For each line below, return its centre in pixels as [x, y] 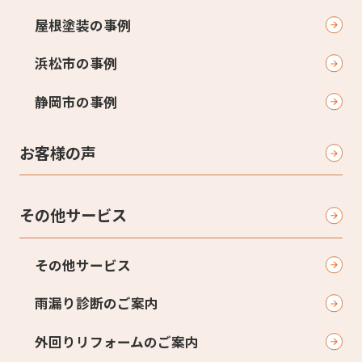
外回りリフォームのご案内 [117, 341]
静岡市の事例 [76, 101]
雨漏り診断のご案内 [97, 303]
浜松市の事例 [76, 63]
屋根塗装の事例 [83, 25]
